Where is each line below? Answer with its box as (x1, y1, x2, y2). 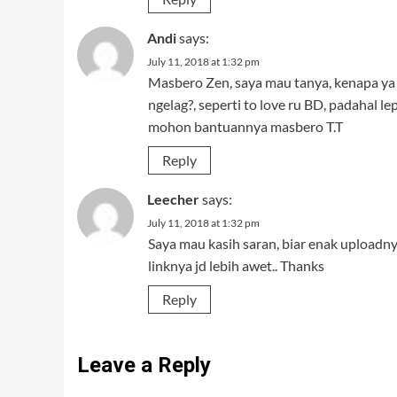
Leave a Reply (77, 353, 211, 378)
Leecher (147, 191, 199, 207)
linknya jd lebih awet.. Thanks (148, 257, 324, 274)
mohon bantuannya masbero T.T (148, 118, 343, 135)
